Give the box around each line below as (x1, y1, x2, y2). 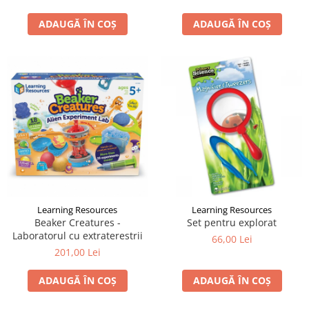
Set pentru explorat (187, 216, 277, 230)
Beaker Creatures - (34, 216, 121, 230)
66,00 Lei (211, 232, 252, 246)
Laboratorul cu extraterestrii (12, 229, 143, 243)
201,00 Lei (54, 246, 101, 259)
